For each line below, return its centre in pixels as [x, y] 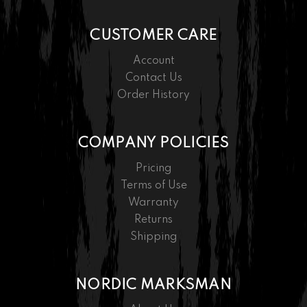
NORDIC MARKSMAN [153, 286]
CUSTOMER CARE [153, 36]
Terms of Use [153, 186]
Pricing [153, 169]
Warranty [153, 203]
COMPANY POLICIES [153, 144]
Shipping [153, 237]
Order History [153, 96]
